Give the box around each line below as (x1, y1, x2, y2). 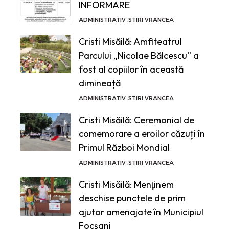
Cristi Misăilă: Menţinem (79, 178, 174, 190)
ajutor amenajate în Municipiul (79, 205, 203, 218)
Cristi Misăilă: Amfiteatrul (79, 35, 182, 48)
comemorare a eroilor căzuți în (79, 127, 205, 140)
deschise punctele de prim (79, 192, 186, 204)
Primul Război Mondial (79, 141, 170, 153)
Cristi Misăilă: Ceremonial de (79, 113, 194, 126)
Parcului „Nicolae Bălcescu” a (79, 49, 199, 61)
